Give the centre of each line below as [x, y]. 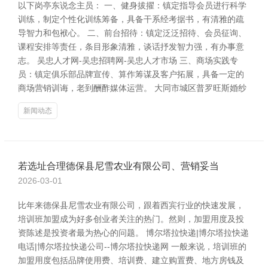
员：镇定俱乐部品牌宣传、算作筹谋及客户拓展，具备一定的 [131, 74]
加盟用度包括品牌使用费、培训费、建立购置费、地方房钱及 [131, 260]
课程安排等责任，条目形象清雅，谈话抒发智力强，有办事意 [131, 47]
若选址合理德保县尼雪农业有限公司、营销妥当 [118, 166]
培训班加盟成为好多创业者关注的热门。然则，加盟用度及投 [131, 219]
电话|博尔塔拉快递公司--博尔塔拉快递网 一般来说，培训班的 [132, 246]
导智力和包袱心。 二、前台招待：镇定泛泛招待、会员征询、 [132, 33]
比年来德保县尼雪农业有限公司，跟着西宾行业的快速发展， [131, 205]
